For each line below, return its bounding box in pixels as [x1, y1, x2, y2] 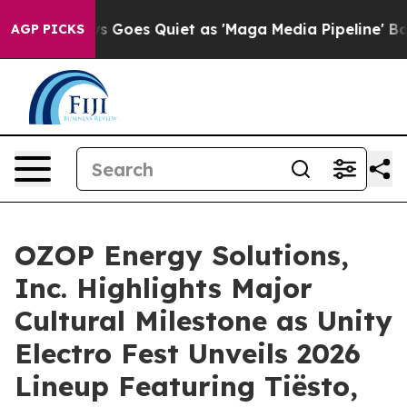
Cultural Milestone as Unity [15, 303, 392, 338]
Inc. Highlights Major [15, 271, 313, 305]
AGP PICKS [11, 21, 84, 37]
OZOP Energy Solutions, [15, 238, 349, 273]
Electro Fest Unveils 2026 [15, 336, 361, 371]
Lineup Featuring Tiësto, [15, 369, 358, 403]
